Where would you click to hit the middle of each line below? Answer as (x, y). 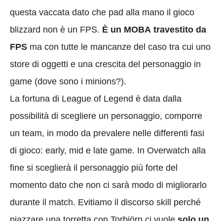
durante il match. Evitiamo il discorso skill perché (105, 203)
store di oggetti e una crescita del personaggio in (105, 64)
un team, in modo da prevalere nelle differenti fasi (107, 133)
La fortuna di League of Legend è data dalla (96, 99)
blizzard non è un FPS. (56, 30)
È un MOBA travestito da (154, 30)
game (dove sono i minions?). (68, 82)
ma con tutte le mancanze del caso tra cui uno (119, 47)
